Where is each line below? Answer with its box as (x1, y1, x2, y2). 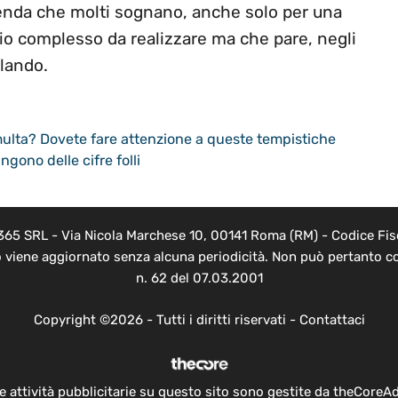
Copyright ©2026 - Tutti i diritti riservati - (33, 311, 299, 328)
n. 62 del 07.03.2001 (135, 270, 263, 287)
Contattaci (298, 311, 365, 328)
